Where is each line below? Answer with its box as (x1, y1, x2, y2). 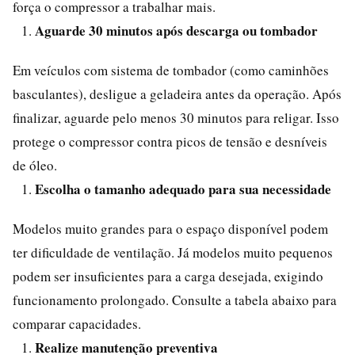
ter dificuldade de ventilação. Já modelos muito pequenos (13, 242, 333, 261)
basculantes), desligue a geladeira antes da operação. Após (13, 84, 342, 103)
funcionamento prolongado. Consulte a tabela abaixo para (13, 290, 337, 309)
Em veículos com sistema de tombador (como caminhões (13, 60, 329, 79)
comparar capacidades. (13, 314, 141, 333)
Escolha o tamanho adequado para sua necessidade (35, 178, 331, 199)
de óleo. (13, 155, 57, 174)
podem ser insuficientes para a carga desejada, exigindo (13, 266, 323, 285)
